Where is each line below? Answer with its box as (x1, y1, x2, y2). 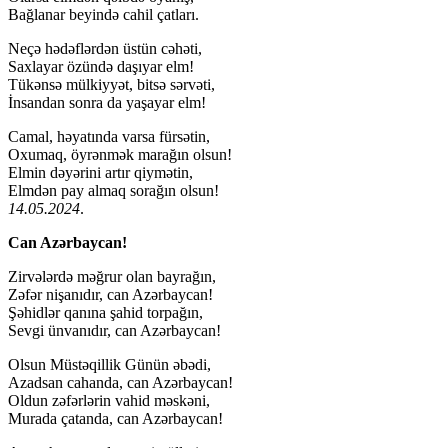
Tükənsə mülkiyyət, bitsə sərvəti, (8, 75, 215, 93)
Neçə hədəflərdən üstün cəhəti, (8, 39, 202, 57)
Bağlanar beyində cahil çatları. (8, 5, 199, 23)
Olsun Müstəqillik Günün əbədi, (8, 355, 211, 373)
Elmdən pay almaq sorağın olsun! (8, 181, 219, 199)
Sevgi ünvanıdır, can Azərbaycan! (8, 321, 221, 339)
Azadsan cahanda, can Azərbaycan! (8, 373, 233, 391)
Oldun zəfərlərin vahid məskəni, (8, 391, 210, 409)
